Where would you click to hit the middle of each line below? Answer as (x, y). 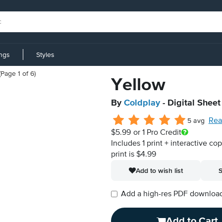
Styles (45, 55)
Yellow (138, 85)
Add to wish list (159, 170)
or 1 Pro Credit (157, 133)
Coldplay (142, 103)
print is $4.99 (134, 155)
